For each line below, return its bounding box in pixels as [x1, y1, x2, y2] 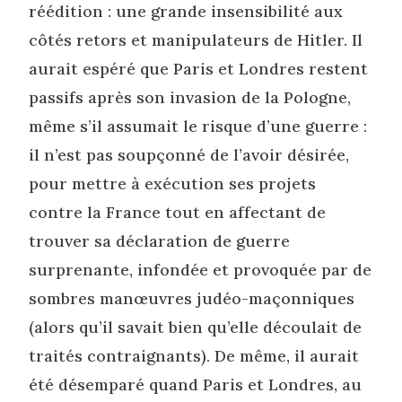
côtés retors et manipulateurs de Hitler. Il [29, 29, 363, 50]
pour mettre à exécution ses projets [29, 172, 317, 194]
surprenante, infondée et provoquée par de [29, 258, 372, 280]
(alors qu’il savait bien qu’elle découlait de [29, 316, 363, 337]
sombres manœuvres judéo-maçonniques [29, 287, 355, 309]
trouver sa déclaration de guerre [29, 230, 291, 251]
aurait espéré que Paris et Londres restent [29, 57, 369, 79]
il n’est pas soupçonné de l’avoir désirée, [29, 144, 350, 165]
